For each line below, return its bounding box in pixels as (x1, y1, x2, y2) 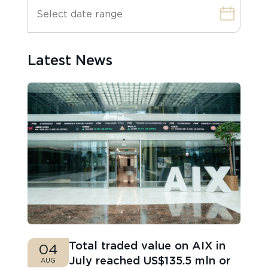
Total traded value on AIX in (69, 238, 226, 252)
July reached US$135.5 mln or (69, 253, 231, 267)
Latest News (28, 51, 113, 69)
